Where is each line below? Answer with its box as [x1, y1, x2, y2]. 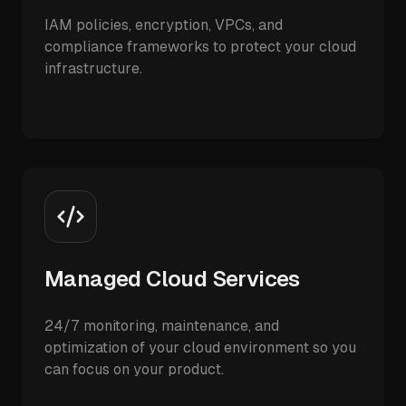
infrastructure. [44, 60, 142, 77]
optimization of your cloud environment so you [44, 339, 356, 356]
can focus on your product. [44, 361, 224, 378]
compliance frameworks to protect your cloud [44, 38, 356, 55]
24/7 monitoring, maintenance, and [44, 317, 279, 334]
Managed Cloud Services [44, 266, 300, 291]
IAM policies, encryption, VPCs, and [44, 16, 283, 34]
